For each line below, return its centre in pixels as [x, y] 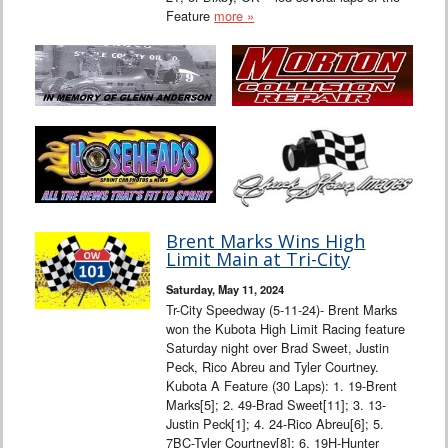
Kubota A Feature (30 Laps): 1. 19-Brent [282, 385]
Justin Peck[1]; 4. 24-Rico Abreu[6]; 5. [275, 423]
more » [234, 16]
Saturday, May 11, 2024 [225, 288]
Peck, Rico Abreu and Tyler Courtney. [273, 366]
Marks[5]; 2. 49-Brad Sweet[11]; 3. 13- [276, 404]
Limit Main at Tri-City [258, 258]
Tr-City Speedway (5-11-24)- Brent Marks [282, 309]
